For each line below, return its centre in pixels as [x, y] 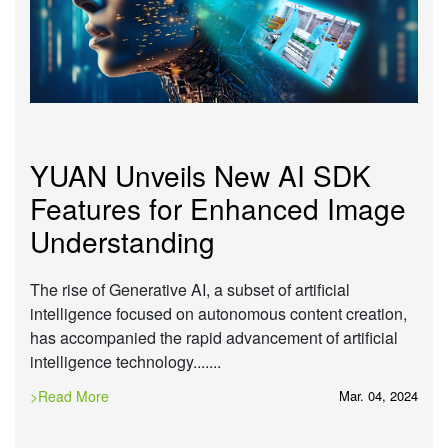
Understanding [122, 240]
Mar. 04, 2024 [378, 396]
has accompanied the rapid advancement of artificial [214, 337]
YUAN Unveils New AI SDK [200, 174]
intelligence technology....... [127, 361]
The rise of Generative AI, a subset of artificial [190, 289]
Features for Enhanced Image [218, 207]
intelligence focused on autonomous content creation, [218, 313]
